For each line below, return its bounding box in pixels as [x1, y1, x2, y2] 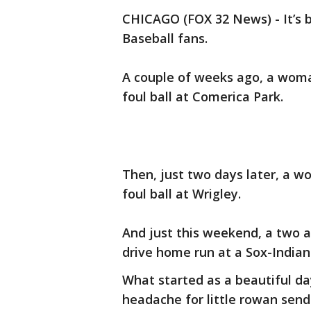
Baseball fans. [122, 30, 208, 47]
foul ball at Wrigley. [122, 185, 241, 202]
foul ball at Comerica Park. [122, 88, 283, 105]
